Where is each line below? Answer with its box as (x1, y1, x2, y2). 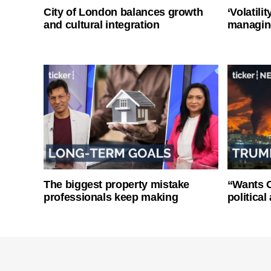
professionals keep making (44, 191, 178, 203)
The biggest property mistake (44, 178, 190, 191)
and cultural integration (44, 19, 160, 31)
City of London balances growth (44, 6, 203, 18)
